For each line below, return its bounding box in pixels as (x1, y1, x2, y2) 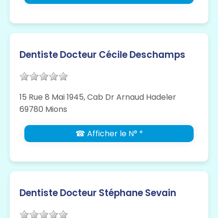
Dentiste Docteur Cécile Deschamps (19, 48, 185, 62)
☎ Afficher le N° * (75, 128, 143, 140)
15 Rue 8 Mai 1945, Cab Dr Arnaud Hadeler (19, 91, 176, 103)
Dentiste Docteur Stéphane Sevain (19, 186, 176, 200)
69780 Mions (19, 104, 67, 115)
